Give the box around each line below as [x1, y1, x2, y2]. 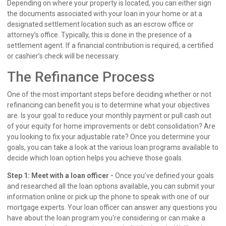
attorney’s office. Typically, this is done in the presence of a [7, 31, 192, 39]
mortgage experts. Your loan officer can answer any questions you [7, 203, 217, 212]
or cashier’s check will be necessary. [7, 52, 120, 61]
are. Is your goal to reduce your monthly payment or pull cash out [7, 111, 211, 120]
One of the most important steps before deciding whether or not [7, 90, 211, 99]
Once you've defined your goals [114, 172, 214, 180]
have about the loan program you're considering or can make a [7, 214, 205, 222]
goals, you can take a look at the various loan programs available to [7, 143, 218, 152]
